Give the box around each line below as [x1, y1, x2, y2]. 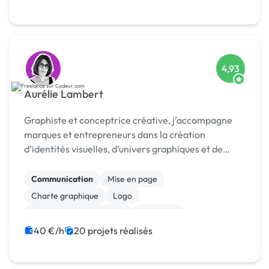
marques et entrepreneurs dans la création [24, 128, 205, 141]
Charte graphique [31, 190, 98, 202]
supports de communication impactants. [24, 157, 196, 170]
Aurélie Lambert [24, 87, 103, 101]
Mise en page [107, 174, 157, 185]
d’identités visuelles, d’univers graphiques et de [24, 143, 223, 156]
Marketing [139, 207, 178, 219]
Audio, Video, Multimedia [31, 207, 125, 219]
